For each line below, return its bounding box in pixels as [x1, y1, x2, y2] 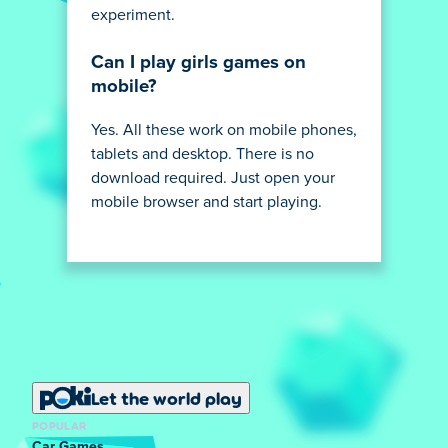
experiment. [91, 7, 175, 24]
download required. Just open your [91, 170, 335, 187]
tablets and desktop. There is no [91, 146, 314, 163]
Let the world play [91, 387, 242, 410]
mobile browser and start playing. [91, 194, 322, 211]
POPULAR [32, 418, 87, 433]
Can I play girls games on [91, 53, 306, 73]
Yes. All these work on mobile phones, [91, 122, 357, 139]
